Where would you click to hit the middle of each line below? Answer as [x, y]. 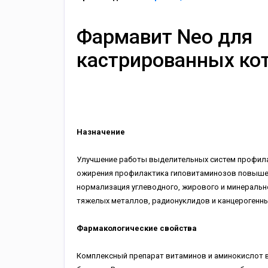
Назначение [101, 132]
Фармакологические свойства [136, 228]
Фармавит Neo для [164, 37]
